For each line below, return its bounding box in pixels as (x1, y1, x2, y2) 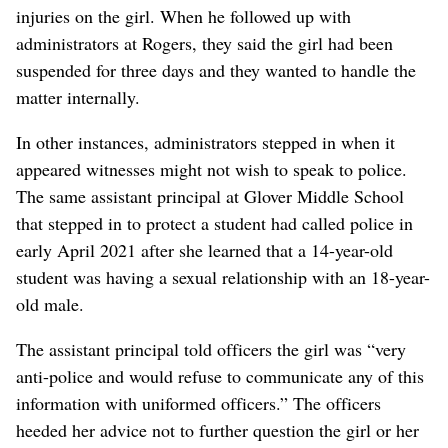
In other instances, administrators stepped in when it (16, 130, 395, 155)
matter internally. (16, 85, 140, 110)
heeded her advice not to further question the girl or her (16, 418, 419, 443)
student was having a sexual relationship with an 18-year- (16, 265, 430, 290)
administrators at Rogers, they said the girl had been (16, 31, 393, 56)
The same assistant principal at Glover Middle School (16, 184, 404, 209)
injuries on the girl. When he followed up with (16, 4, 351, 29)
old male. (16, 292, 84, 317)
